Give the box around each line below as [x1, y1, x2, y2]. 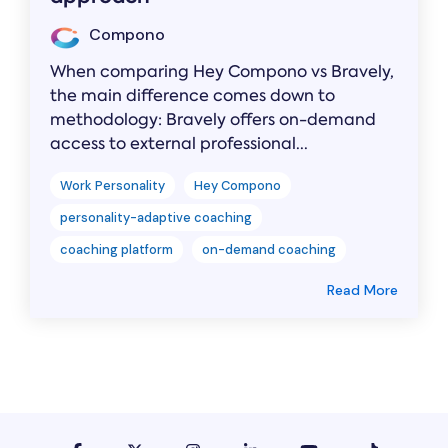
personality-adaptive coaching [60, 208, 252, 226]
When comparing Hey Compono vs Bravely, [50, 60, 394, 82]
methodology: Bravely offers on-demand [50, 108, 376, 130]
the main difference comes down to [50, 84, 335, 106]
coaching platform [60, 240, 173, 258]
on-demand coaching [202, 240, 336, 258]
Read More [327, 280, 398, 299]
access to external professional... [50, 132, 308, 154]
